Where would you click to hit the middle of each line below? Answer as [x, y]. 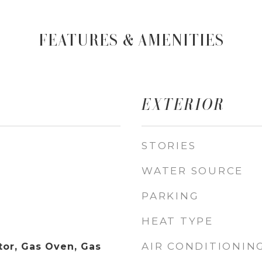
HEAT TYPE [177, 221]
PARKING [170, 196]
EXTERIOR [183, 104]
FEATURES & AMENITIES [131, 40]
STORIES [169, 146]
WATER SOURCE [192, 171]
